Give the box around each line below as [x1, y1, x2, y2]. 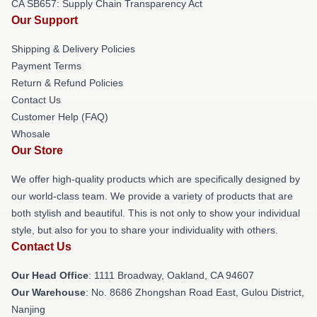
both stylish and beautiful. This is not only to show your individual [11, 207, 300, 219]
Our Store [11, 144, 63, 156]
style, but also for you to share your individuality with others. [11, 224, 278, 236]
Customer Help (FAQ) [11, 111, 108, 122]
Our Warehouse [11, 287, 86, 298]
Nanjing [11, 304, 45, 315]
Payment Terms [11, 60, 81, 71]
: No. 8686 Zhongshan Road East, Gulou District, [86, 287, 304, 298]
